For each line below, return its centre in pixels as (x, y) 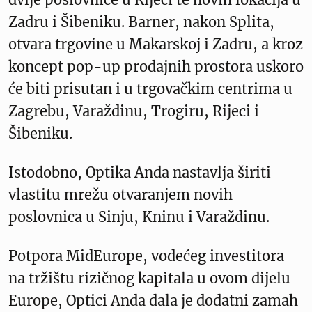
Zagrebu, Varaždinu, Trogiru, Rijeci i (134, 111)
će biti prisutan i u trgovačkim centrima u (150, 89)
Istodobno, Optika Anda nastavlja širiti (140, 173)
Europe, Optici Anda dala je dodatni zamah (153, 301)
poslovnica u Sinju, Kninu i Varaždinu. (139, 217)
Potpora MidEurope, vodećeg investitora (146, 256)
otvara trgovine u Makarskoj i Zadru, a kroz (156, 45)
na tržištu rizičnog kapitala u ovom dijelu (149, 279)
